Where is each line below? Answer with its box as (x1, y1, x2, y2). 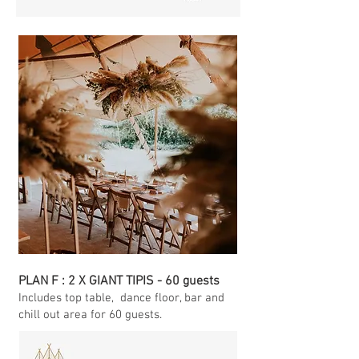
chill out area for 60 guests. (18, 308, 165, 322)
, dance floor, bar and (111, 291, 224, 305)
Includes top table (18, 291, 111, 305)
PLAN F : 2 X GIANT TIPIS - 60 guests (18, 273, 223, 289)
